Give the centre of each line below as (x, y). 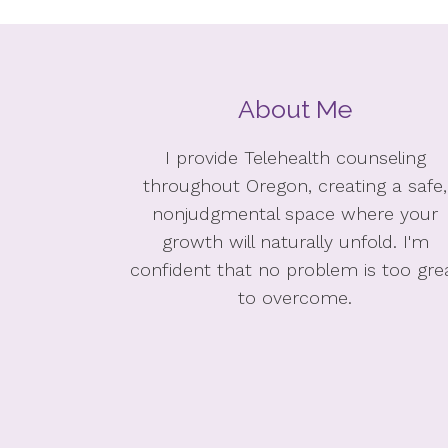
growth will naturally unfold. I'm (295, 241)
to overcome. (295, 297)
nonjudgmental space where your (295, 213)
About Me (295, 109)
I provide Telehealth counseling (295, 157)
